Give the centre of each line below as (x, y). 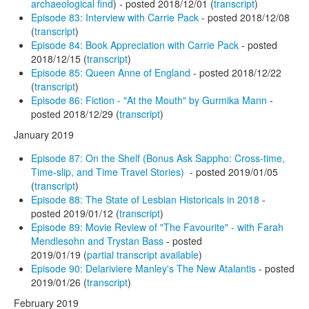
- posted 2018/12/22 (236, 72)
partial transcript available (143, 254)
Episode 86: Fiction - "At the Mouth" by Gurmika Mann (149, 100)
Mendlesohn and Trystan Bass (97, 240)
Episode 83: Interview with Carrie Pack (115, 17)
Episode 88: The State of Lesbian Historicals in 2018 (147, 199)
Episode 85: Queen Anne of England (111, 72)
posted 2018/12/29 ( (75, 113)
